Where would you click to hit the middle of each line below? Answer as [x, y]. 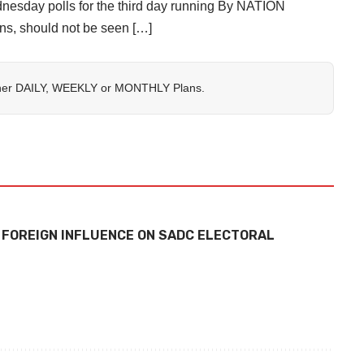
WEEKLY [75, 87]
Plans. [187, 87]
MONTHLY [142, 87]
